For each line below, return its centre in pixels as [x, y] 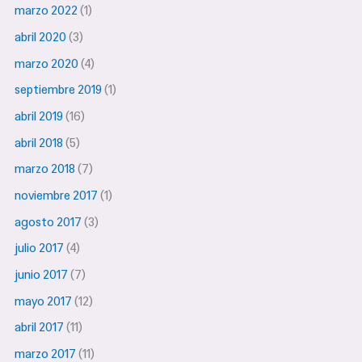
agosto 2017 [48, 222]
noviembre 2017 [57, 195]
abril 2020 [41, 38]
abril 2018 [39, 143]
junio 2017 [42, 274]
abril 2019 [39, 117]
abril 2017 [40, 328]
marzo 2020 [47, 63]
